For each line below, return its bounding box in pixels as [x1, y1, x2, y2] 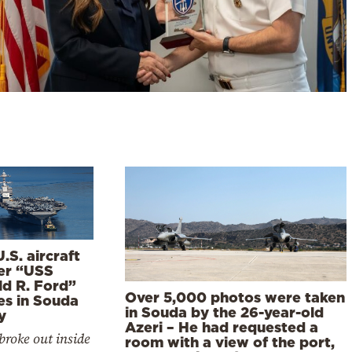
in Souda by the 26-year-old [125, 304, 324, 321]
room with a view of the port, [125, 334, 335, 350]
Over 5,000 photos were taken [125, 289, 346, 306]
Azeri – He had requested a [125, 319, 319, 335]
